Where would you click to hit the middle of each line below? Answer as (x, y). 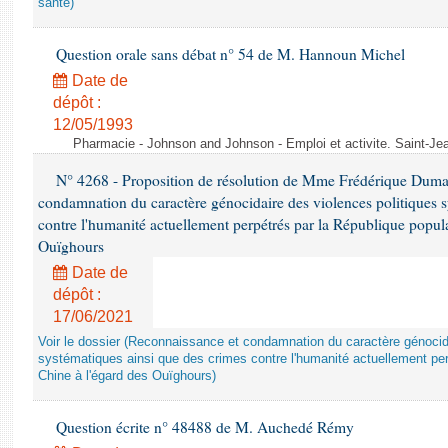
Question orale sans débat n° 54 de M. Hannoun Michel (228, 54)
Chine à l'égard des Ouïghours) (127, 376)
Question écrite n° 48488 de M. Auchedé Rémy (203, 427)
